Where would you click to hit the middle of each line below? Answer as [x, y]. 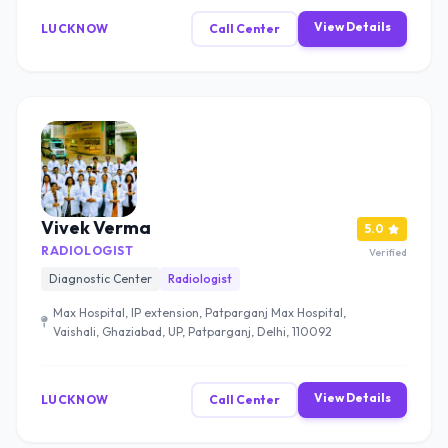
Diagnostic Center [100, 278]
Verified [388, 252]
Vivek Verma [96, 227]
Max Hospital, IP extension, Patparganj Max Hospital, [199, 312]
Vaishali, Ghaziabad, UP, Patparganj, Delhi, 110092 [192, 331]
